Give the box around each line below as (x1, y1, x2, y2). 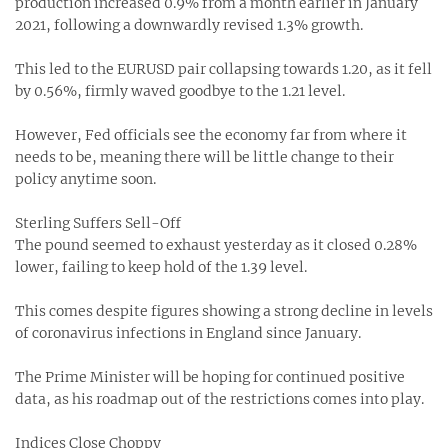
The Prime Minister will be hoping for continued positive (15, 368, 405, 386)
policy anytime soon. (15, 170, 156, 188)
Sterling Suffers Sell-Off (15, 214, 181, 232)
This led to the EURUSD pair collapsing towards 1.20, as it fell (15, 60, 432, 78)
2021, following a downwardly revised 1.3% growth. (15, 16, 363, 34)
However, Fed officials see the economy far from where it (15, 126, 407, 144)
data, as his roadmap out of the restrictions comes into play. (15, 390, 424, 408)
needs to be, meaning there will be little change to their (15, 148, 394, 166)
